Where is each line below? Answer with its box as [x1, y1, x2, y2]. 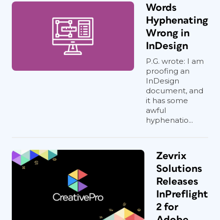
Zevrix [156, 151, 187, 161]
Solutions [156, 164, 202, 174]
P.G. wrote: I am [146, 56, 204, 66]
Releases [156, 176, 198, 187]
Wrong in [146, 28, 190, 38]
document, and [146, 86, 203, 95]
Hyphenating [146, 15, 208, 26]
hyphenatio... [146, 115, 193, 125]
